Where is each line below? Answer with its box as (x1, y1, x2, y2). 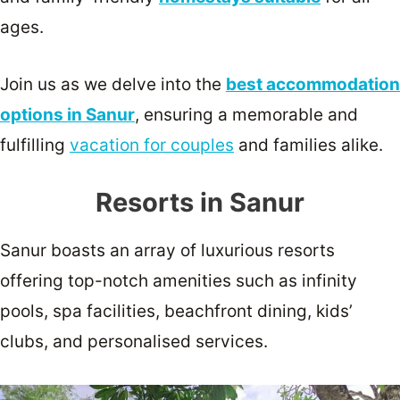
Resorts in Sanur (96, 187, 304, 219)
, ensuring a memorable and (135, 104, 358, 125)
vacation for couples (70, 134, 234, 155)
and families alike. (234, 134, 383, 155)
